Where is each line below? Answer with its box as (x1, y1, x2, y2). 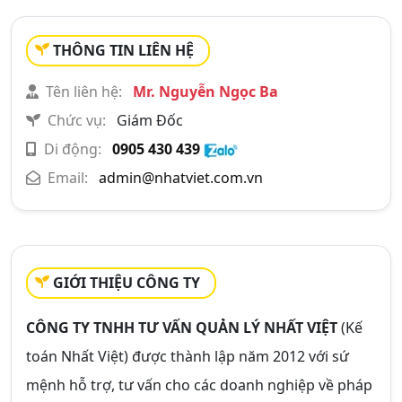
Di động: (44, 139, 101, 159)
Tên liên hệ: (46, 82, 122, 101)
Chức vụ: (48, 110, 106, 130)
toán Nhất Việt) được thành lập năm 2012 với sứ (26, 346, 349, 366)
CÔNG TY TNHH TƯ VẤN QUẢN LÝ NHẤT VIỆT (26, 318, 337, 337)
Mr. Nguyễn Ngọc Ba (129, 82, 278, 101)
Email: (48, 168, 88, 188)
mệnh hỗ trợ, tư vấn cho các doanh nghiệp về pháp (26, 375, 372, 395)
